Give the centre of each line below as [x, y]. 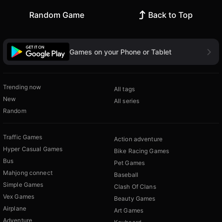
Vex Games [19, 197]
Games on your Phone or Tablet [120, 52]
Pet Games [130, 163]
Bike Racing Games [142, 151]
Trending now [22, 87]
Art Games [129, 211]
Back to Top [171, 15]
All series [127, 101]
